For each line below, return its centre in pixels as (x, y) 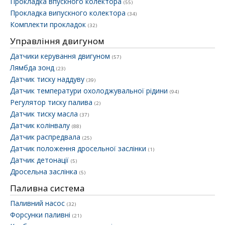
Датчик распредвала (46, 137)
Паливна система (47, 188)
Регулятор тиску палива (52, 102)
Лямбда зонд (33, 68)
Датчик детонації (40, 160)
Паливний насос (38, 203)
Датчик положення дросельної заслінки (79, 149)
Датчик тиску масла (45, 114)
